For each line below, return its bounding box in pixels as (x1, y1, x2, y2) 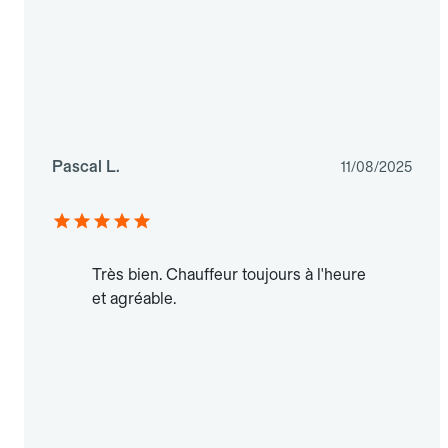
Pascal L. (52, 157, 120, 177)
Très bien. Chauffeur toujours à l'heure (92, 265, 366, 285)
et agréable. (92, 289, 176, 309)
